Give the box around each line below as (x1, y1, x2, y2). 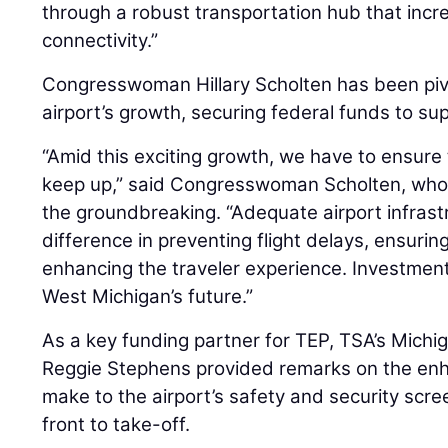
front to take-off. (42, 412, 191, 436)
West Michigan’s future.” (42, 284, 254, 308)
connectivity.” (42, 28, 159, 52)
